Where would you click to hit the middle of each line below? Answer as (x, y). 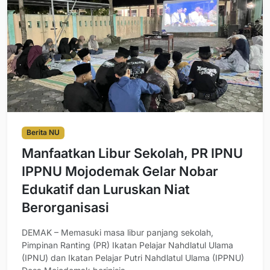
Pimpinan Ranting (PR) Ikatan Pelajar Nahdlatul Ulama (127, 245)
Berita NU (43, 133)
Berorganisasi (65, 207)
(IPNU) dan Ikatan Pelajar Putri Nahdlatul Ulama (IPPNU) (133, 257)
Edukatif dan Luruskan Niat (106, 189)
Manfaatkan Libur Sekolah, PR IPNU (132, 153)
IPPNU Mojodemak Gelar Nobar (120, 171)
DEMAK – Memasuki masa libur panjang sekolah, (118, 232)
